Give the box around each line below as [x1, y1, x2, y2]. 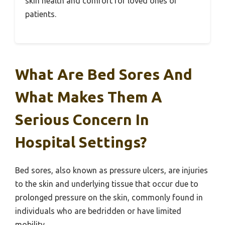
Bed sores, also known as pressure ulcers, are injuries [15, 166, 208, 175]
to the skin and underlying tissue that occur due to [15, 179, 198, 189]
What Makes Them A [15, 88, 162, 106]
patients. [25, 10, 56, 19]
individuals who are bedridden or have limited [15, 206, 181, 216]
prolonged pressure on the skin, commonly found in [15, 193, 203, 202]
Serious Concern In [15, 111, 149, 129]
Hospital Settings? [15, 134, 147, 151]
